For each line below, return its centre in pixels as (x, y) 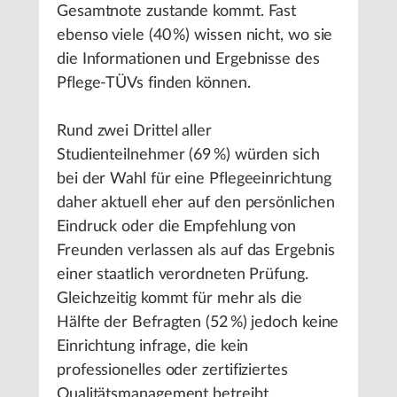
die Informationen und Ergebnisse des (188, 59)
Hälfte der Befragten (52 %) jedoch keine (198, 323)
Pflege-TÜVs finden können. (154, 83)
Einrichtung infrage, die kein (153, 346)
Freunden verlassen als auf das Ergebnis (196, 251)
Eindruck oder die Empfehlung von (177, 227)
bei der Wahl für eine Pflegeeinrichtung (194, 179)
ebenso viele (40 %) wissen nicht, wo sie (195, 35)
